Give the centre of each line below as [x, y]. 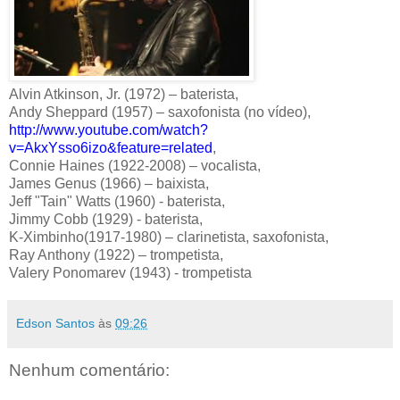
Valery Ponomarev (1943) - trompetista [130, 272]
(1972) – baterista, [181, 94]
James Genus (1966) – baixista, [109, 183]
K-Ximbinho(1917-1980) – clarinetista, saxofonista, [169, 237]
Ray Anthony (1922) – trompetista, [116, 254]
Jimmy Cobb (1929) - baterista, [106, 219]
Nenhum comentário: [89, 370]
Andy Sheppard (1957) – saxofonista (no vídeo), [160, 112]
